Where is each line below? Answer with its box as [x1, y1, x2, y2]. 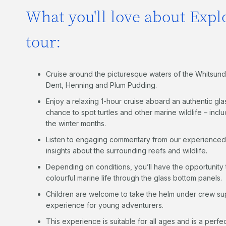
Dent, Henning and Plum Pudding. [45, 80, 157, 89]
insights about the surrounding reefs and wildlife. [45, 146, 207, 155]
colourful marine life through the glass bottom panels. [45, 173, 222, 182]
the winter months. [45, 119, 106, 128]
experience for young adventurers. [45, 200, 163, 209]
